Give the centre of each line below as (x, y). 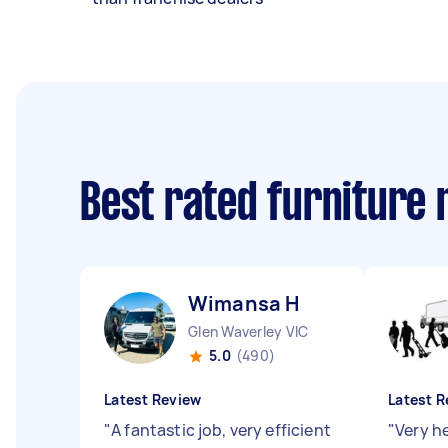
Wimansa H (244, 303)
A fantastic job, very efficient (221, 430)
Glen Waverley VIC (248, 331)
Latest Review (153, 399)
